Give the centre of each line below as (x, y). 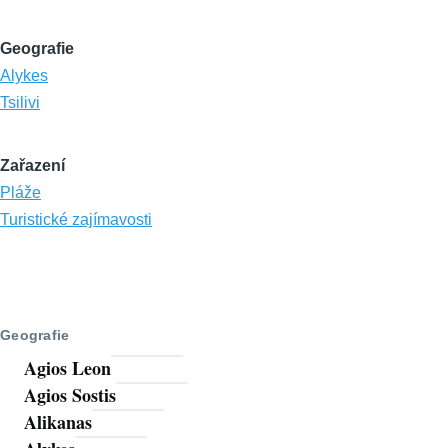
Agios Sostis (70, 395)
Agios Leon (67, 368)
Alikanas (58, 422)
